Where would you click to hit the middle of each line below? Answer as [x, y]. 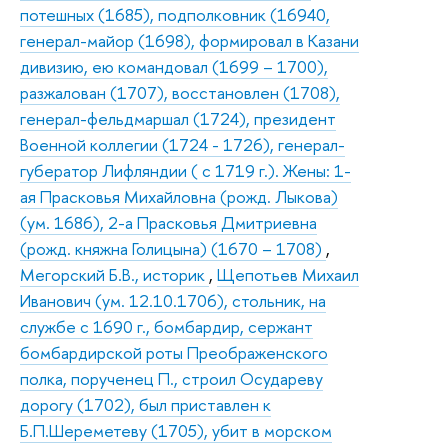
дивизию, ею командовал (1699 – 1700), [174, 66]
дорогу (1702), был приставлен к [145, 404]
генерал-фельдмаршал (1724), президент [178, 118]
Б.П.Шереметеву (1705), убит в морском [176, 430]
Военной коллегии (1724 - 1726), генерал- [182, 144]
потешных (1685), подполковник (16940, [175, 14]
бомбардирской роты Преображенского [174, 352]
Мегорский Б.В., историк [114, 274]
